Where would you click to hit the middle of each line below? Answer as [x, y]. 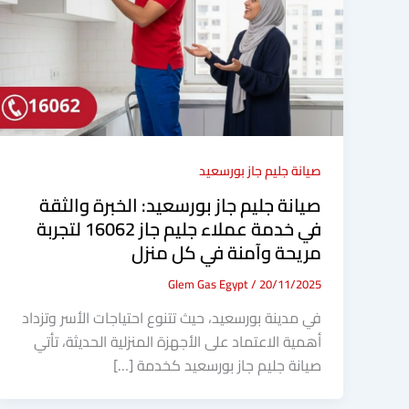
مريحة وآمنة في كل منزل [226, 252]
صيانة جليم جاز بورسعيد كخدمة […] [217, 366]
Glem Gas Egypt [210, 283]
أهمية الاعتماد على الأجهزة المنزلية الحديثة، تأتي [178, 342]
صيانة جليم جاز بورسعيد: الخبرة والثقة [180, 204]
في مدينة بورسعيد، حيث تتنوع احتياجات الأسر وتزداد [172, 318]
